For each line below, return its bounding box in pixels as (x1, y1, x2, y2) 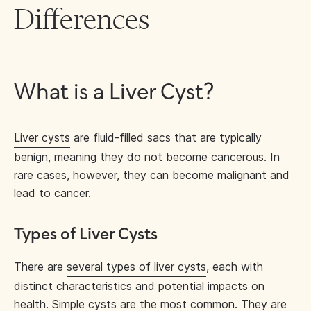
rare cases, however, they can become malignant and (14, 168, 289, 182)
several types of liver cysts (67, 260, 206, 274)
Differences (14, 1, 149, 36)
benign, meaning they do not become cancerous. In (14, 150, 280, 164)
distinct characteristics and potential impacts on (14, 279, 264, 293)
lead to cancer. (14, 186, 91, 200)
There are (14, 260, 67, 274)
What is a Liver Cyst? (14, 81, 214, 105)
